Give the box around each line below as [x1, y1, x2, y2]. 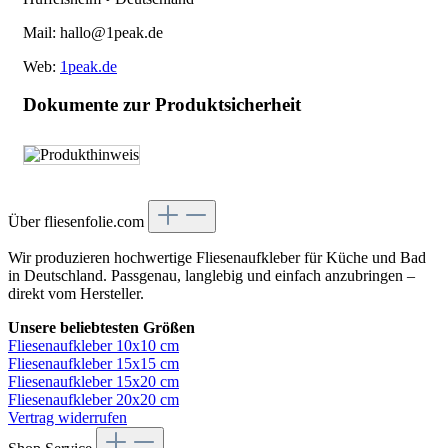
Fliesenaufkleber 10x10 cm [8, 337, 179, 355]
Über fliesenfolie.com [8, 213, 148, 231]
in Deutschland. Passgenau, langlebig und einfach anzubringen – [8, 267, 415, 285]
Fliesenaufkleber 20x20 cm [8, 391, 179, 409]
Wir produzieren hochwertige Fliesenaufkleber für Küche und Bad [8, 249, 426, 267]
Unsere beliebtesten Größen [8, 319, 195, 337]
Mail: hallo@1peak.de [23, 23, 163, 41]
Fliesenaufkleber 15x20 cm [8, 373, 179, 391]
